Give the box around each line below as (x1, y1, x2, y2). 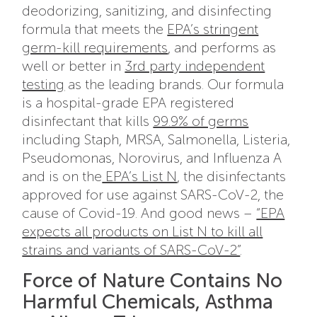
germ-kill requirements (22, 38, 168, 56)
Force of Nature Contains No (22, 268, 283, 292)
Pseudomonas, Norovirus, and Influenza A (22, 149, 282, 166)
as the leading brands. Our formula (64, 75, 284, 93)
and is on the (22, 167, 103, 185)
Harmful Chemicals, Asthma (22, 289, 274, 313)
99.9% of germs (153, 112, 249, 129)
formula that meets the (22, 20, 168, 38)
